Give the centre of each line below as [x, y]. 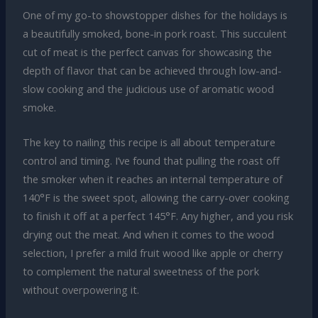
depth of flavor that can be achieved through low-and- [152, 70]
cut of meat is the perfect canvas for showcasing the [147, 51]
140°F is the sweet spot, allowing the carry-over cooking [156, 197]
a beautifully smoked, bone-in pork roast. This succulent [154, 33]
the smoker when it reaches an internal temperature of [152, 179]
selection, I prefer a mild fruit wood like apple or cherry [152, 252]
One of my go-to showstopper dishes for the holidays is [155, 15]
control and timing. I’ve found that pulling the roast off [151, 160]
